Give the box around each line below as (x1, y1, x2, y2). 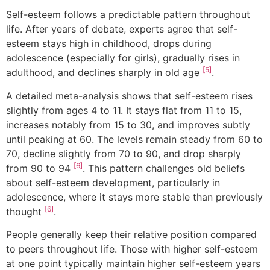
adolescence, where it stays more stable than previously (6, 190, 263, 203)
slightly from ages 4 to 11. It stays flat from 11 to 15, (6, 104, 242, 116)
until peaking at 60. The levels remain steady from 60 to (6, 133, 263, 145)
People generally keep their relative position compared (6, 228, 257, 240)
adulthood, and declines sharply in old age (6, 66, 202, 79)
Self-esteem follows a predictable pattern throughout (6, 8, 250, 21)
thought (6, 205, 45, 218)
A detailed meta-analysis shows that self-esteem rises (6, 89, 253, 102)
